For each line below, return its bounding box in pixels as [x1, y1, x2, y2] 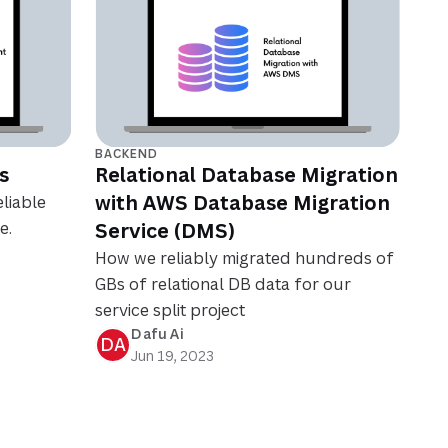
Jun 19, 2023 [131, 346, 215, 366]
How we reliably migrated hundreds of [95, 247, 395, 270]
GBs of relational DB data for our [95, 273, 352, 296]
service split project [95, 299, 246, 322]
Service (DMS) [95, 217, 236, 245]
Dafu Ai [131, 324, 184, 344]
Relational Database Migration [95, 161, 399, 189]
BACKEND [95, 145, 159, 163]
